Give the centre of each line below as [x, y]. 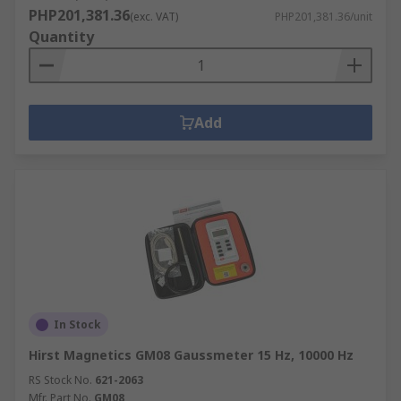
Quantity [61, 37]
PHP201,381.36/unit [324, 17]
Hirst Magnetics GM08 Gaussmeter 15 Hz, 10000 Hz [191, 355]
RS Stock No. [60, 380]
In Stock [77, 324]
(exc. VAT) [154, 17]
